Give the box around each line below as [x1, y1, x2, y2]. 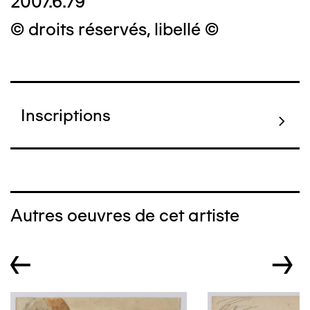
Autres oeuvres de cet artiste [10, 205, 239, 226]
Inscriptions [21, 105, 111, 125]
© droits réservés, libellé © [10, 19, 219, 39]
